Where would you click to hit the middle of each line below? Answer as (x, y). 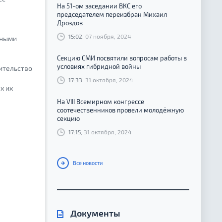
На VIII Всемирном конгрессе (101, 102)
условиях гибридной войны (99, 67)
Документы (94, 213)
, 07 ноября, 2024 (107, 36)
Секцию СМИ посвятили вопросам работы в (122, 58)
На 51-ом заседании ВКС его (99, 6)
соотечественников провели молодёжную (120, 110)
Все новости (87, 163)
